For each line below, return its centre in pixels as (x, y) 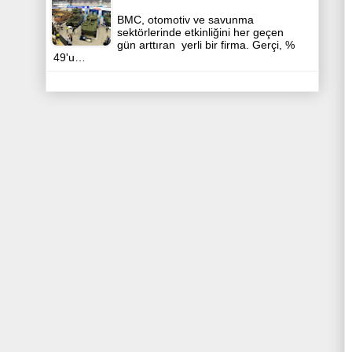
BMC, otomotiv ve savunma (185, 20)
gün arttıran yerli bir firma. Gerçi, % (206, 45)
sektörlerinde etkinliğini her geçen (200, 33)
